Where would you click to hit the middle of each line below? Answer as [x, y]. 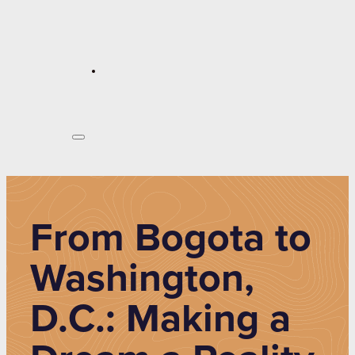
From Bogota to [171, 239]
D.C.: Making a [160, 319]
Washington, [142, 279]
